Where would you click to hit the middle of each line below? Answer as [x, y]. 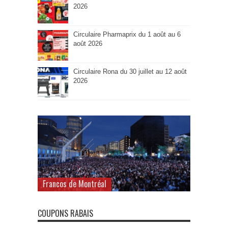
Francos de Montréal [75, 184]
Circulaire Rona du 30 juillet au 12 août [130, 72]
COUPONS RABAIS [65, 213]
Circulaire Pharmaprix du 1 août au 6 [127, 34]
